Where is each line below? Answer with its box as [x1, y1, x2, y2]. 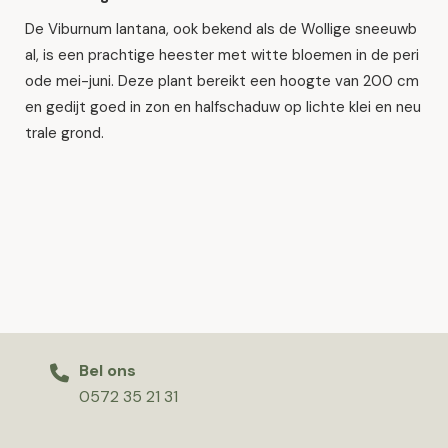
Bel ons [79, 360, 136, 381]
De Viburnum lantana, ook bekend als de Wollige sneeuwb [25, 19, 417, 39]
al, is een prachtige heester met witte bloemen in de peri [25, 45, 419, 65]
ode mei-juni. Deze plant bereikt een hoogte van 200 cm [25, 71, 419, 91]
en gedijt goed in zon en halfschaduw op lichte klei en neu [25, 97, 421, 117]
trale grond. [25, 123, 104, 143]
